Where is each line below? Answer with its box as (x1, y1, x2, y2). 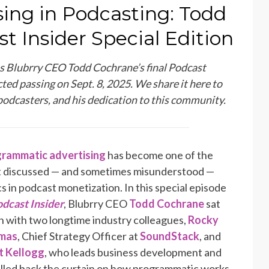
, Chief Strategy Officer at (17, 229, 140, 243)
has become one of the (106, 148, 213, 162)
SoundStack (140, 229, 199, 243)
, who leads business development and (44, 245, 222, 259)
